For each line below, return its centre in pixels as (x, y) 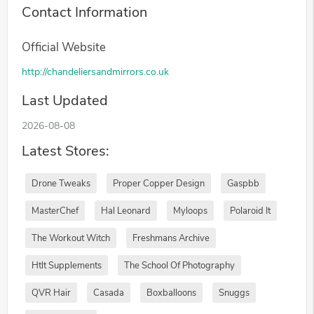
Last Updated (65, 100)
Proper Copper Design (159, 183)
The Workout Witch (71, 238)
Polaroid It (250, 211)
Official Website (64, 47)
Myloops (190, 211)
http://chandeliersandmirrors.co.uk (95, 71)
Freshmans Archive (171, 238)
